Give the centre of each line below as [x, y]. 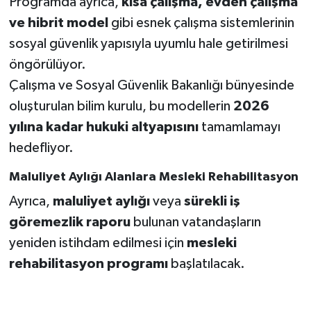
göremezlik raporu [69, 222]
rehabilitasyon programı [88, 263]
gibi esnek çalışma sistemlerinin [201, 23]
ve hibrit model [58, 23]
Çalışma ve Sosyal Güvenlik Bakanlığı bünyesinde [151, 86]
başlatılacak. [206, 263]
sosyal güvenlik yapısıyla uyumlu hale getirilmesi [148, 44]
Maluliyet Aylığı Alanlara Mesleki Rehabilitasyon [153, 177]
